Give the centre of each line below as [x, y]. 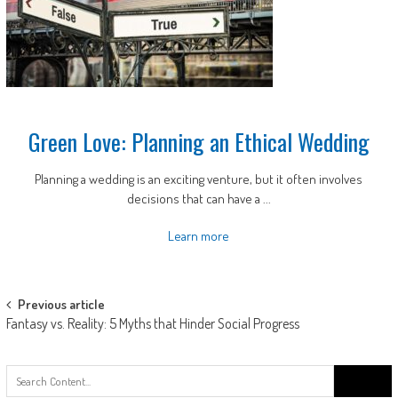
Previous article [61, 304]
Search [352, 374]
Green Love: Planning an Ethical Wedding [199, 142]
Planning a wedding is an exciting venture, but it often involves [199, 179]
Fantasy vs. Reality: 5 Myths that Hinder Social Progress [152, 323]
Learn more [199, 236]
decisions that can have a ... [199, 199]
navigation [49, 338]
